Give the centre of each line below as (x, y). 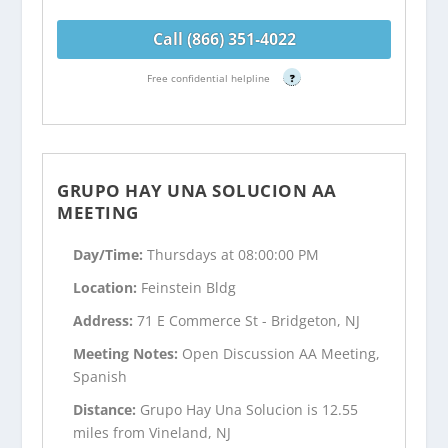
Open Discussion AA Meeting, (281, 353)
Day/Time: (110, 255)
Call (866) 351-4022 (224, 38)
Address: (105, 320)
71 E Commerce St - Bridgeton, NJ (249, 320)
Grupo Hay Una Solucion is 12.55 (249, 409)
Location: (107, 288)
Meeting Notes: (128, 353)
